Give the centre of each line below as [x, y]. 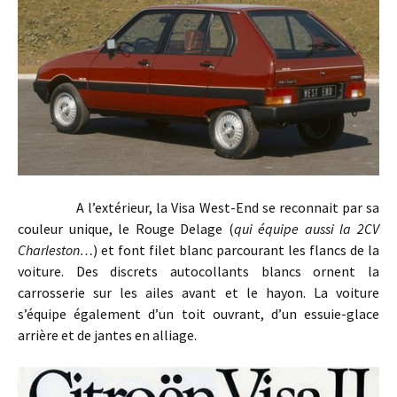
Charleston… [55, 250]
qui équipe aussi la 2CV [307, 229]
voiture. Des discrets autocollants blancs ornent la [198, 272]
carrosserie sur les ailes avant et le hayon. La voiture [198, 293]
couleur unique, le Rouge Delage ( [126, 229]
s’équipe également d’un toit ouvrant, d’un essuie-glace [198, 314]
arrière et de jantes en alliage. [107, 335]
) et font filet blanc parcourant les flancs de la [236, 250]
